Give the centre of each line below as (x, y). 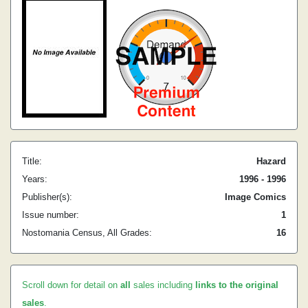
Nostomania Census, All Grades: (87, 233)
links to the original (237, 285)
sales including (163, 285)
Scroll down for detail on (71, 285)
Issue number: (51, 215)
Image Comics (255, 197)
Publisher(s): (47, 197)
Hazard (271, 161)
